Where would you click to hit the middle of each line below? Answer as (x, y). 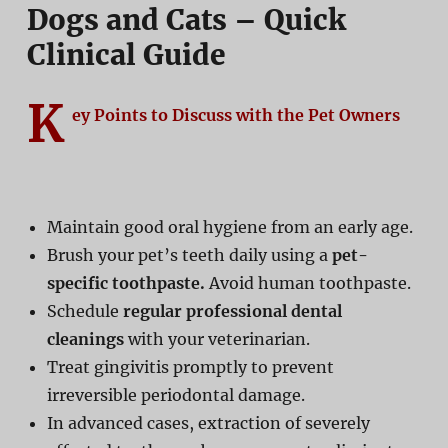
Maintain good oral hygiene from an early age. (229, 226)
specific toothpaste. (125, 282)
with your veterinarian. (216, 338)
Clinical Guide (126, 54)
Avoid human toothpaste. (307, 282)
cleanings (85, 338)
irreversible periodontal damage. (175, 394)
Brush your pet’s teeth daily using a (189, 254)
